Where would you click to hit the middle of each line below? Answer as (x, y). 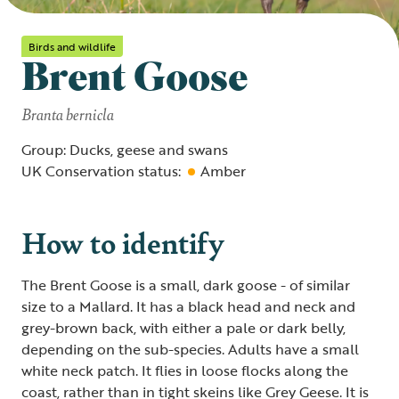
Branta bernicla (68, 114)
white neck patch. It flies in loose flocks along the (185, 370)
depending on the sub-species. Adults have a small (190, 349)
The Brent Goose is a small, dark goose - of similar (186, 285)
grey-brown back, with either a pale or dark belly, (183, 328)
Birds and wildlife (72, 46)
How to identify (123, 242)
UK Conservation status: (101, 171)
